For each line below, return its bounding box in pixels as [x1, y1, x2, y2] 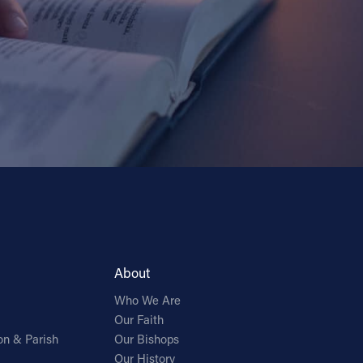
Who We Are [114, 293, 181, 309]
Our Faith [114, 312, 164, 328]
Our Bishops [114, 331, 180, 348]
